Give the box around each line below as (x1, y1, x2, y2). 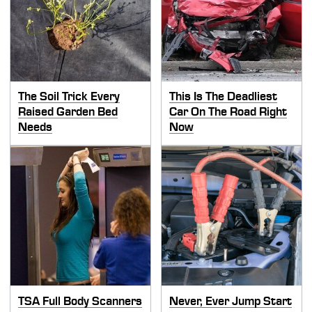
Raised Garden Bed (18, 104, 118, 119)
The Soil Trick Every (18, 89, 120, 104)
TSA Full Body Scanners (18, 293, 143, 308)
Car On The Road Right (169, 104, 287, 119)
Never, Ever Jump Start (169, 293, 292, 308)
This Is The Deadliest (169, 89, 277, 104)
